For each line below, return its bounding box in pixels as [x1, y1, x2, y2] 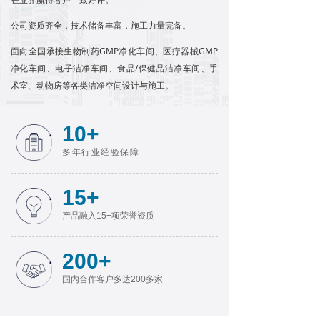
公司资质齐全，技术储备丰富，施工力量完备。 [11, 19, 191, 31]
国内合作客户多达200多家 [62, 274, 163, 284]
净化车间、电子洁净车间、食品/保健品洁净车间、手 [11, 62, 218, 74]
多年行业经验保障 [62, 147, 139, 157]
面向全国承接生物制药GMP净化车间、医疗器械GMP [11, 45, 218, 57]
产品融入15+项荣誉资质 [62, 211, 154, 221]
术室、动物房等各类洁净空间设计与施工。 [11, 79, 174, 91]
